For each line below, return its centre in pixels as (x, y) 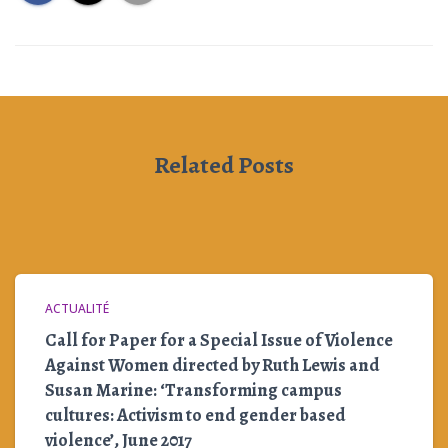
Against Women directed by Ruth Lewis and (212, 365)
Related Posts (224, 165)
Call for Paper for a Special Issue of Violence (219, 340)
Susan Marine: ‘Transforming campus (193, 390)
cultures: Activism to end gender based (195, 415)
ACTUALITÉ (77, 308)
